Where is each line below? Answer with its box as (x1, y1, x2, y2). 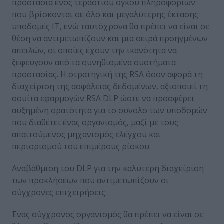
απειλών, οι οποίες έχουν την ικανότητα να (12, 45, 177, 56)
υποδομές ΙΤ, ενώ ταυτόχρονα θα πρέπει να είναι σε (12, 21, 209, 32)
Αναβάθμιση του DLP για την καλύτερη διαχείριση (12, 163, 204, 174)
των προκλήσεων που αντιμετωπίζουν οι (12, 175, 169, 186)
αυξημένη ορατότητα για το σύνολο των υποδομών (12, 105, 207, 116)
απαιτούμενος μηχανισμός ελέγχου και (12, 129, 161, 140)
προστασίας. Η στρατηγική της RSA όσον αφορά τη (12, 69, 203, 80)
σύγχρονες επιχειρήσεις (12, 187, 105, 198)
